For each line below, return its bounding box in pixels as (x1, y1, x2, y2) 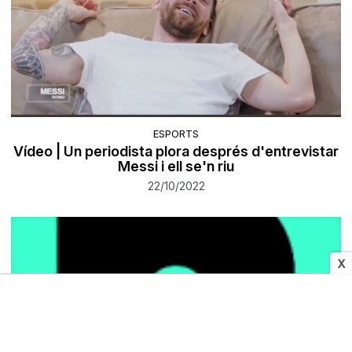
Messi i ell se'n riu (118, 157, 234, 174)
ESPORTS (153, 126, 199, 140)
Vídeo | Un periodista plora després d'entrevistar (13, 142, 339, 159)
